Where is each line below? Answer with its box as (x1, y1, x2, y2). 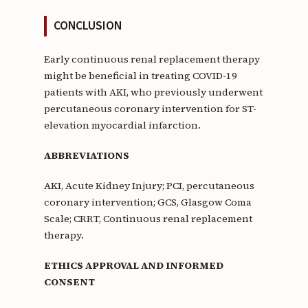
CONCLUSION (53, 17, 122, 35)
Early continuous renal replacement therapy (43, 52, 260, 66)
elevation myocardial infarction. (43, 118, 201, 132)
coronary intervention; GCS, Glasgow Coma (43, 195, 252, 209)
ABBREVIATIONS (43, 148, 129, 162)
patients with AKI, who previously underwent (43, 85, 263, 99)
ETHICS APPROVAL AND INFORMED (43, 258, 223, 272)
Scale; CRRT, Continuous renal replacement (43, 211, 252, 225)
